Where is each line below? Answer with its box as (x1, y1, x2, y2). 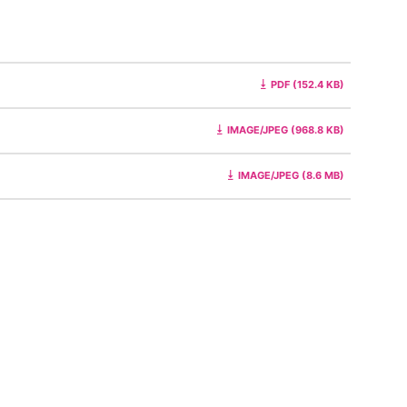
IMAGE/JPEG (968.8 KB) (227, 124, 344, 137)
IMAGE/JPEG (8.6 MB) (238, 169, 344, 183)
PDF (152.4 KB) (271, 78, 344, 92)
